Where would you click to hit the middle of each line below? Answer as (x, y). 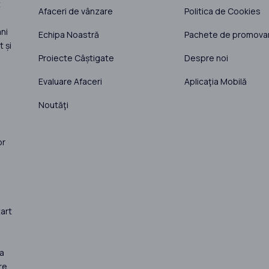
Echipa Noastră (68, 34)
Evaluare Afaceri (70, 81)
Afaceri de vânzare (75, 11)
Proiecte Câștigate (76, 58)
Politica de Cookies (222, 11)
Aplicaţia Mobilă (215, 81)
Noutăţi (53, 104)
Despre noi (206, 58)
